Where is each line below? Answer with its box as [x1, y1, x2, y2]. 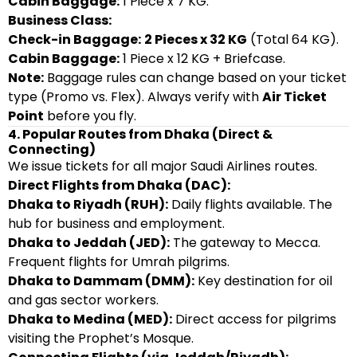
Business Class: [8, 11, 112, 29]
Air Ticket [262, 88, 327, 106]
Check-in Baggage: [8, 30, 141, 49]
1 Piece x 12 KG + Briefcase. [120, 49, 285, 68]
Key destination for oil [194, 272, 332, 290]
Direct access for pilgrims [172, 310, 336, 328]
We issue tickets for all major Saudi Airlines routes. [8, 157, 317, 175]
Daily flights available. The [168, 195, 332, 214]
